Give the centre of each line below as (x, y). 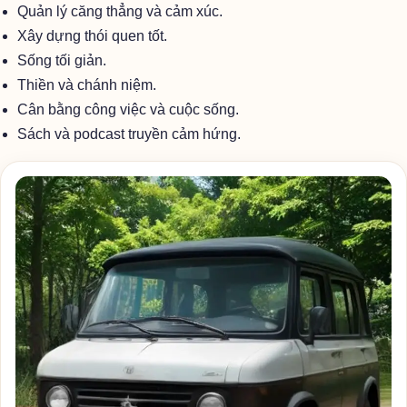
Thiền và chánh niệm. (87, 85)
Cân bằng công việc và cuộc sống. (129, 109)
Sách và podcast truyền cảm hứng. (129, 134)
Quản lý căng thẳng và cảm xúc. (120, 11)
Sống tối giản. (62, 60)
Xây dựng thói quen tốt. (93, 36)
